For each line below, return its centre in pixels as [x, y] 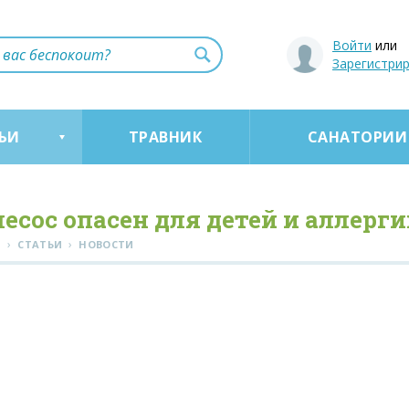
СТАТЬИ [40, 244]
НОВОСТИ [106, 244]
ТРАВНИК [165, 137]
